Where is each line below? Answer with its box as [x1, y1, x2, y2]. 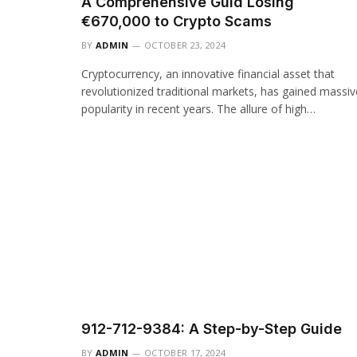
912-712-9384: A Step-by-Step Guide [81, 320, 342, 337]
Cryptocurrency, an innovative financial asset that [81, 66, 335, 82]
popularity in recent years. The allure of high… [81, 101, 316, 117]
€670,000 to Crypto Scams [81, 13, 272, 30]
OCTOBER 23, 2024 [144, 39, 226, 52]
